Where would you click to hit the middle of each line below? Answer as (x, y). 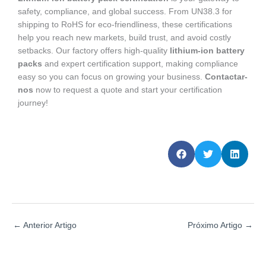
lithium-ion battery (207, 51)
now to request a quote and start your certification (128, 90)
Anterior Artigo (49, 225)
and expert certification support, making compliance (140, 64)
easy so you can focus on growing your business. (111, 77)
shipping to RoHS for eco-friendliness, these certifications (125, 25)
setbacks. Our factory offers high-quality (94, 51)
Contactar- (226, 77)
